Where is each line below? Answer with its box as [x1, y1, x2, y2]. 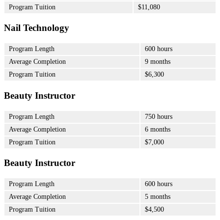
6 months [145, 125, 170, 133]
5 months [145, 192, 170, 200]
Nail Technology [4, 23, 69, 33]
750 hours [145, 112, 172, 120]
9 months [145, 58, 170, 66]
